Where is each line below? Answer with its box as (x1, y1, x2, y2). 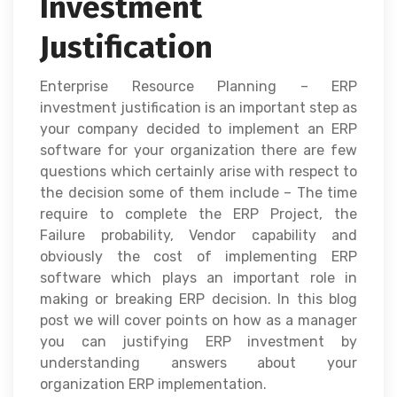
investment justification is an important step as (40, 98, 357, 116)
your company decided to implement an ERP (40, 120, 357, 137)
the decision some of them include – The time (40, 183, 357, 201)
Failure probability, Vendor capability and (40, 226, 357, 244)
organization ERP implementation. (40, 375, 267, 393)
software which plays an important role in (40, 269, 357, 286)
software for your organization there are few (40, 141, 357, 159)
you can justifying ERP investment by (40, 332, 357, 350)
